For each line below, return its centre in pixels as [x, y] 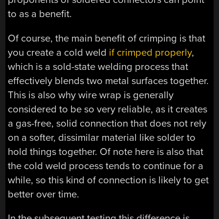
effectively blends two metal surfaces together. [109, 81]
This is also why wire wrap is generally [91, 95]
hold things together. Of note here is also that [106, 152]
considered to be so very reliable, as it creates [108, 109]
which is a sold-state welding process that [98, 66]
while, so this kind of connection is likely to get [109, 180]
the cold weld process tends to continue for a [106, 166]
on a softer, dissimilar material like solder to [102, 137]
